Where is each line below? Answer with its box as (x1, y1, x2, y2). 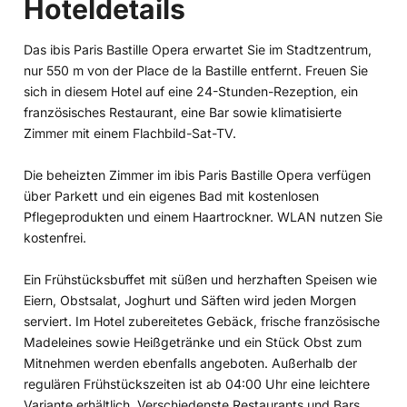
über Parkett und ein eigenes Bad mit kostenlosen (24, 187, 319, 203)
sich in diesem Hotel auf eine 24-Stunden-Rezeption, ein (24, 83, 358, 99)
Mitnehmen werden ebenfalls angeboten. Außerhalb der (24, 354, 357, 371)
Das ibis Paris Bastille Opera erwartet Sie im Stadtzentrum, (24, 41, 372, 57)
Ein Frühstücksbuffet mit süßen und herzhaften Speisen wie (24, 271, 377, 287)
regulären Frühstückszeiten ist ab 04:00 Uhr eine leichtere (24, 375, 370, 392)
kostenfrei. (24, 229, 86, 245)
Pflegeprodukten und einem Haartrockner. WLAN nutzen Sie (24, 208, 382, 224)
